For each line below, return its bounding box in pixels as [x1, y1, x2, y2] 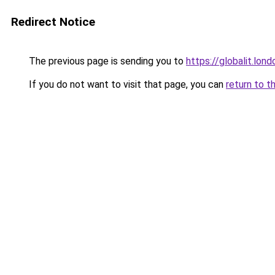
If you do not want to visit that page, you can [26, 79, 226, 90]
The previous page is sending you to [26, 55, 186, 67]
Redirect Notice [11, 15, 95, 29]
